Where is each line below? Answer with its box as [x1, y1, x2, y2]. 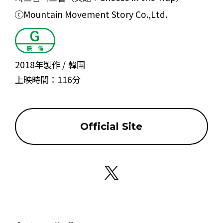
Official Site [80, 120, 143, 132]
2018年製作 [14, 58, 60, 71]
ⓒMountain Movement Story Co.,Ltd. [14, 8, 167, 21]
